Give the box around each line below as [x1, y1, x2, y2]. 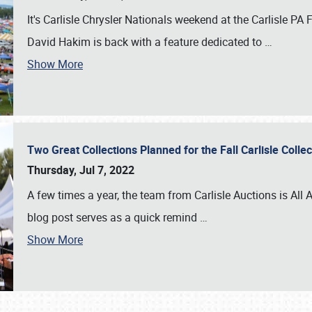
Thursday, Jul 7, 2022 [27, 162, 134, 178]
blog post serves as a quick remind [27, 210, 200, 225]
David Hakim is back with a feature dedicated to [27, 34, 265, 49]
